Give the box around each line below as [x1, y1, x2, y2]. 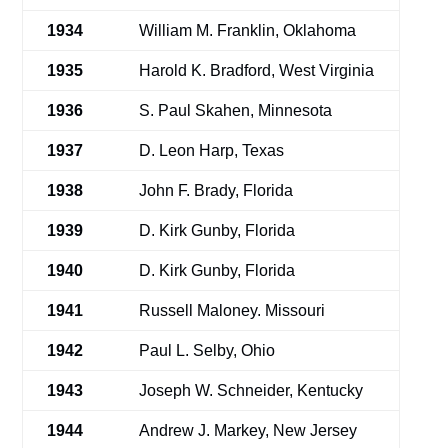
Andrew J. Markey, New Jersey [139, 422, 358, 439]
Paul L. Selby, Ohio [139, 342, 276, 359]
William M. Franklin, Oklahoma [139, 22, 357, 39]
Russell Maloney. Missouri [139, 302, 326, 319]
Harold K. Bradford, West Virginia [139, 62, 375, 79]
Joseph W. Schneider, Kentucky [139, 382, 364, 399]
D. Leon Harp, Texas [139, 142, 285, 159]
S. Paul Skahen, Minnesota [139, 102, 333, 119]
